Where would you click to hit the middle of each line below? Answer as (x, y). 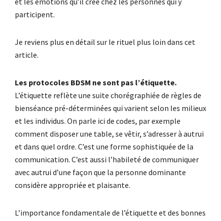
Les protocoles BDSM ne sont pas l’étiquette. (96, 82)
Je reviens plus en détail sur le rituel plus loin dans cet (105, 42)
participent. (35, 14)
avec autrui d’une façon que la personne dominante (100, 172)
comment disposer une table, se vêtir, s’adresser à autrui (109, 133)
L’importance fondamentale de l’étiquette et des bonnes (110, 212)
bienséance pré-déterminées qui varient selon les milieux (110, 108)
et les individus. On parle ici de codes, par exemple (98, 121)
